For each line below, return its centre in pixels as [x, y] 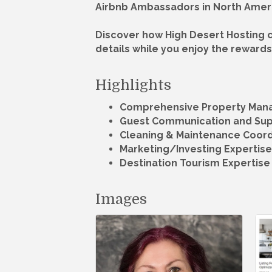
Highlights [133, 85]
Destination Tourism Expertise [195, 163]
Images [121, 199]
